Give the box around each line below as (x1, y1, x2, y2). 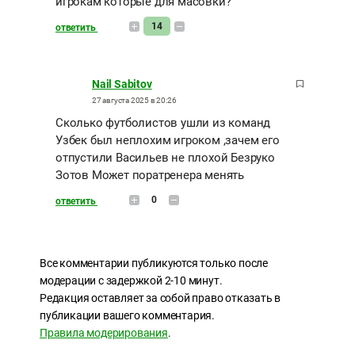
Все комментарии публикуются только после (40, 257, 268, 270)
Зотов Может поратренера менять (55, 168, 245, 183)
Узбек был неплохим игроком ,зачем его (55, 133, 280, 148)
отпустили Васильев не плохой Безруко (55, 151, 275, 166)
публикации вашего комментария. (40, 309, 216, 323)
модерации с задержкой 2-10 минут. (40, 274, 223, 288)
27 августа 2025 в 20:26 (92, 96, 177, 105)
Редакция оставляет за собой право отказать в (40, 292, 281, 305)
